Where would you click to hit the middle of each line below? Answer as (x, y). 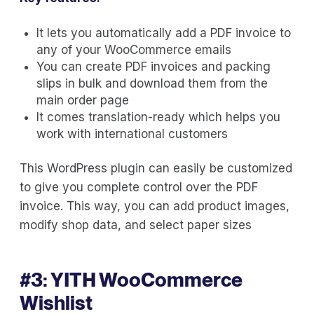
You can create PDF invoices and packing (153, 66)
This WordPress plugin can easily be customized (156, 168)
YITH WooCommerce (146, 279)
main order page (83, 100)
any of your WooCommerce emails (134, 49)
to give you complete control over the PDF (139, 187)
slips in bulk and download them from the (152, 83)
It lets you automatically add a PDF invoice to (164, 33)
